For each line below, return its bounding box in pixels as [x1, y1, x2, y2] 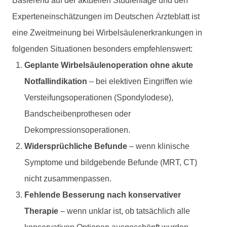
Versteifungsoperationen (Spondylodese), [24, 92, 173, 102]
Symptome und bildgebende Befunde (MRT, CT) [24, 157, 197, 167]
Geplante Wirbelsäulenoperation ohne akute [24, 60, 193, 70]
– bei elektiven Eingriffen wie [87, 76, 193, 86]
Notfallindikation [24, 76, 87, 86]
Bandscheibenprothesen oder [24, 108, 131, 119]
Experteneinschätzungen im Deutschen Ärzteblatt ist [12, 11, 200, 21]
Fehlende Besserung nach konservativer [24, 190, 181, 200]
